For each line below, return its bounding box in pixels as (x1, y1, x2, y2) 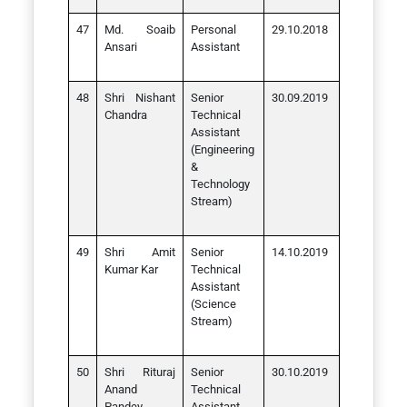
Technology (190, 177, 250, 191)
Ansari (104, 40, 137, 54)
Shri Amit (104, 245, 175, 259)
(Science (190, 297, 236, 311)
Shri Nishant (104, 91, 175, 104)
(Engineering (190, 143, 254, 156)
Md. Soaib (104, 23, 175, 36)
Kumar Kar (104, 263, 158, 276)
